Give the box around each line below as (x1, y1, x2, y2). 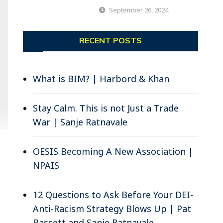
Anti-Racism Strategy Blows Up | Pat (32, 202, 191, 215)
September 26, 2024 (109, 5, 169, 14)
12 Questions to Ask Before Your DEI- (32, 188, 193, 201)
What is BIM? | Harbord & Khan (32, 72, 169, 85)
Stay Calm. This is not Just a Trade (32, 102, 179, 114)
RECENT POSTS (79, 35, 142, 45)
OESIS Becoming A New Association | (32, 145, 193, 157)
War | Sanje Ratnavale (32, 115, 127, 128)
